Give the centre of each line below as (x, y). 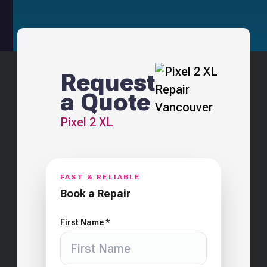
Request (108, 83)
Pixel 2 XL (87, 122)
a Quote (105, 102)
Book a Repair (96, 193)
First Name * (86, 222)
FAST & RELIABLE (100, 177)
